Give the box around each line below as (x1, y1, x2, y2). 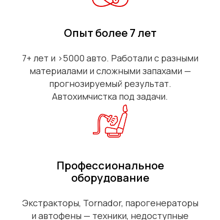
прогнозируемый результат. (49, 78, 171, 90)
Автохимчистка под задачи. (52, 90, 168, 103)
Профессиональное (56, 158, 164, 173)
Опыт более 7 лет (63, 26, 157, 41)
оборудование (71, 170, 149, 186)
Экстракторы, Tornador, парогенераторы (22, 197, 198, 209)
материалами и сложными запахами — (29, 65, 191, 77)
